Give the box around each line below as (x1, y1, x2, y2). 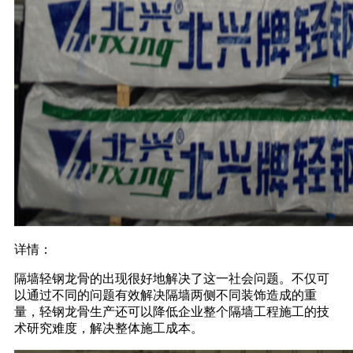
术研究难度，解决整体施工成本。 (14, 321, 203, 335)
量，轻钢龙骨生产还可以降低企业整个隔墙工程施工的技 (14, 304, 329, 318)
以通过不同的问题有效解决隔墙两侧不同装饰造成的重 (14, 288, 317, 302)
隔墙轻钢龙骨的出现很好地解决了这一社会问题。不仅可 (14, 271, 329, 285)
